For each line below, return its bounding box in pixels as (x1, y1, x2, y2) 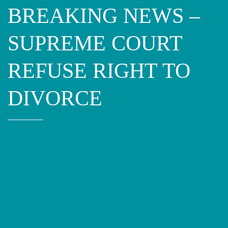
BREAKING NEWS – (8, 4, 200, 27)
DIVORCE (8, 86, 102, 110)
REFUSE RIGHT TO (8, 59, 190, 82)
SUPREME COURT (8, 31, 182, 55)
